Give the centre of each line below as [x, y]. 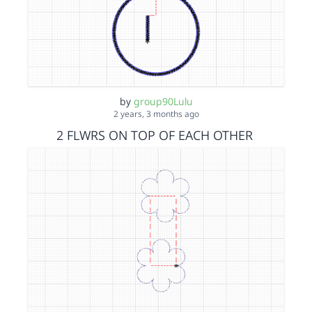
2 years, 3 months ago [156, 114]
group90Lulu [163, 101]
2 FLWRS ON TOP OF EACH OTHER [154, 135]
